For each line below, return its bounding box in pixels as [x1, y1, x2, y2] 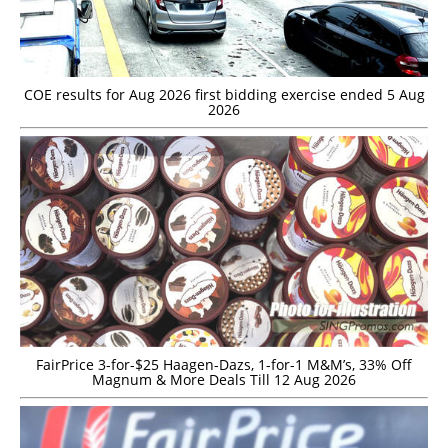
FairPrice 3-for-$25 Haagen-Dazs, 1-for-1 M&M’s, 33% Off [36, 355, 412, 375]
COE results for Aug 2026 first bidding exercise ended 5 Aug [23, 84, 425, 104]
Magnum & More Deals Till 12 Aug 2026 [92, 370, 356, 390]
